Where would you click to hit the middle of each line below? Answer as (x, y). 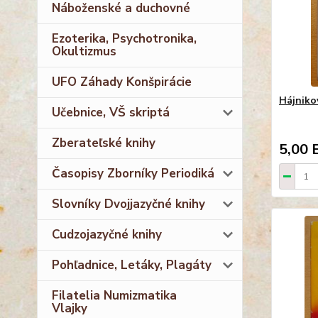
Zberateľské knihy (104, 143)
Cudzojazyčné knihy (107, 234)
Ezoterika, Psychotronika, (124, 38)
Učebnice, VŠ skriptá (111, 112)
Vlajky (70, 308)
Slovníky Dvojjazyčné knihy (128, 204)
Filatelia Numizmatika (114, 295)
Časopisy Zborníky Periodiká (133, 173)
